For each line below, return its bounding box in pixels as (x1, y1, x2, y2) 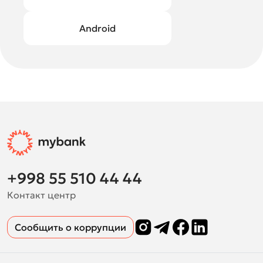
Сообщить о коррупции (15, 221, 126, 233)
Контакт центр (7, 189, 76, 201)
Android (79, 22, 116, 34)
